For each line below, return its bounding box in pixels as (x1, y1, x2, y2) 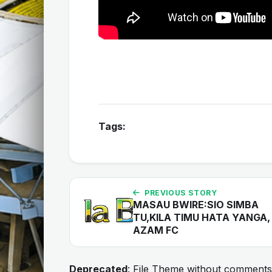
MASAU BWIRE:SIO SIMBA (133, 199, 259, 211)
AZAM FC (133, 224, 178, 236)
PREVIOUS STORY (144, 188, 217, 197)
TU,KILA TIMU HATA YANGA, (133, 211, 270, 223)
